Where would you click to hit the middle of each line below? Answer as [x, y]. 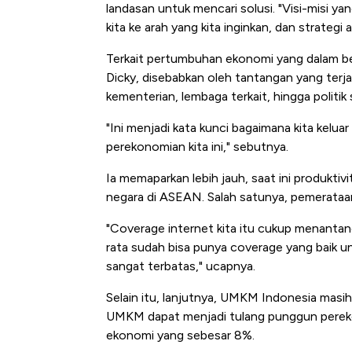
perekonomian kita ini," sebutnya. [197, 147]
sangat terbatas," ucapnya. [181, 266]
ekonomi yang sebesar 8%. [180, 335]
